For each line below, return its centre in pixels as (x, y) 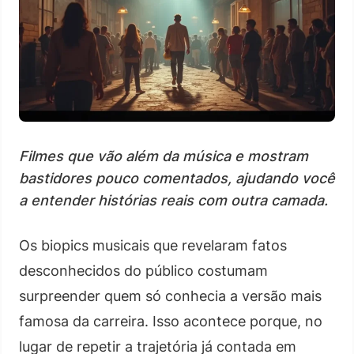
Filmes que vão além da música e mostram (164, 156)
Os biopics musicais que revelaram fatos (153, 245)
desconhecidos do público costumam (143, 270)
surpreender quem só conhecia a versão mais (170, 296)
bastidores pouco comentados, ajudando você (177, 178)
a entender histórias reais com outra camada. (173, 200)
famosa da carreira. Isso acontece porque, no (171, 321)
